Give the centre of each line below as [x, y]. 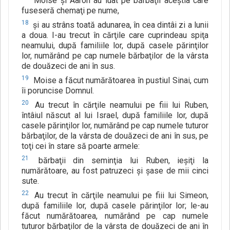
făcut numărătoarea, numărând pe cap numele [115, 216]
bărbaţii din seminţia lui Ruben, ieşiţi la [120, 161]
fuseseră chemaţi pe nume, [70, 11]
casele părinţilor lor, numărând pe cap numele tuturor [115, 126]
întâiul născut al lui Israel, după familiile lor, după [115, 116]
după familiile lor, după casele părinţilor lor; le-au [115, 206]
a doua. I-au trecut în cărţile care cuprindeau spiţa [115, 35]
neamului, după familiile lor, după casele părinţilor [115, 46]
